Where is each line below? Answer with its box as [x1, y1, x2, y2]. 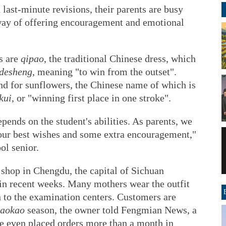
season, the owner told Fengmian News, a [25, 204, 197, 215]
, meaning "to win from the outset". [32, 66, 177, 77]
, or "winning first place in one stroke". [12, 92, 171, 103]
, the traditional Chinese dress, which [44, 53, 196, 64]
